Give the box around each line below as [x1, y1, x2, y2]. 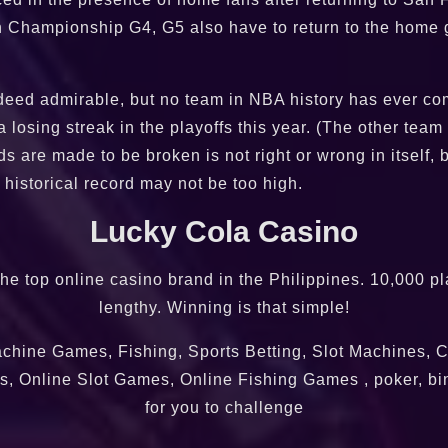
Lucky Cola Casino [90, 215, 358, 248]
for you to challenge [144, 399, 304, 416]
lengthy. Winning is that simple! [98, 299, 350, 316]
